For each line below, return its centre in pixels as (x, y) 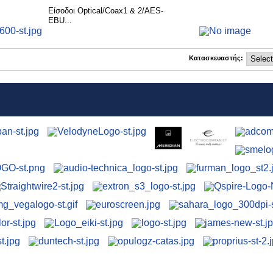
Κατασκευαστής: (216, 58)
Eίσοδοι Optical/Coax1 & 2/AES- (106, 11)
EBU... (60, 21)
